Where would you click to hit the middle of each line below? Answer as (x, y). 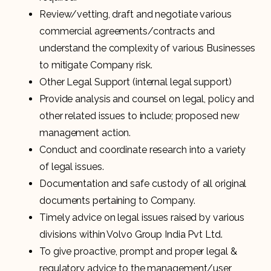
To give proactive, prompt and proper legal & (138, 251)
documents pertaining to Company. (117, 200)
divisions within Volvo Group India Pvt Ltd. (131, 234)
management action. (85, 132)
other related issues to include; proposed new (139, 116)
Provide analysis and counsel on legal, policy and (147, 99)
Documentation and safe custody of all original (143, 183)
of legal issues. (72, 166)
